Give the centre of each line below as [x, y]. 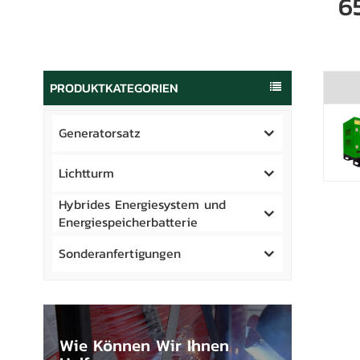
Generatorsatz [99, 133]
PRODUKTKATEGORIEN [114, 88]
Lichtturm [86, 173]
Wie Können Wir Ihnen [144, 345]
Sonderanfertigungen [119, 254]
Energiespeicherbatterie [128, 222]
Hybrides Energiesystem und [142, 205]
